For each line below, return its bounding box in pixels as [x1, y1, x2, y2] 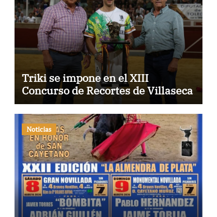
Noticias [26, 124, 51, 134]
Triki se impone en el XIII [21, 71, 149, 85]
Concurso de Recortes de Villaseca [21, 83, 193, 98]
